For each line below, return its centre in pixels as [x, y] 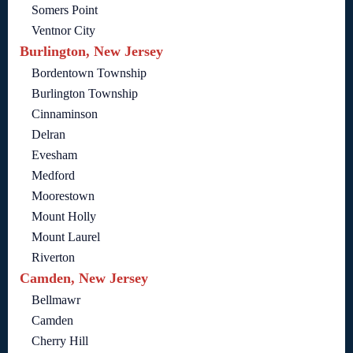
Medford [53, 176]
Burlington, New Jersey [91, 52]
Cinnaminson [65, 114]
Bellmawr [56, 300]
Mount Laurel [66, 237]
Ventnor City [63, 31]
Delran [48, 135]
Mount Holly [64, 217]
